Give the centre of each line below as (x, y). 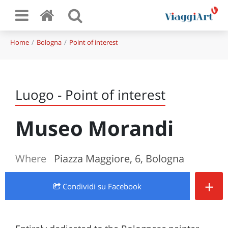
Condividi (79, 186)
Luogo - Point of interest (90, 95)
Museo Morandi (94, 128)
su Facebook (120, 186)
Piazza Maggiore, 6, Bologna (119, 159)
